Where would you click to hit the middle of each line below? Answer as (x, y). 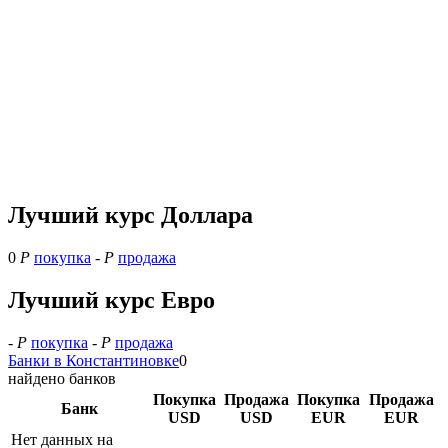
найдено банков (62, 378)
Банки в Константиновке (93, 360)
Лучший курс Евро (111, 299)
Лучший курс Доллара (130, 215)
